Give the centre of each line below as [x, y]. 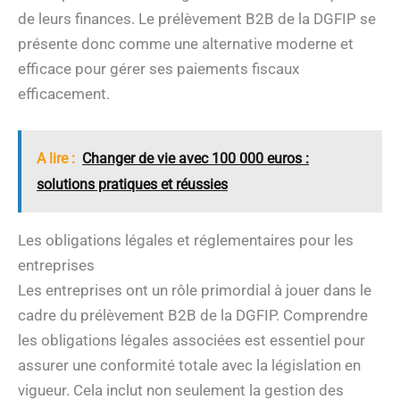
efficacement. [64, 93]
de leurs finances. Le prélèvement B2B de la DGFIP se [197, 18]
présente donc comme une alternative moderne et [186, 43]
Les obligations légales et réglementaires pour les [186, 240]
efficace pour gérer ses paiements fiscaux [158, 68]
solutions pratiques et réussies [132, 184]
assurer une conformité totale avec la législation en [189, 365]
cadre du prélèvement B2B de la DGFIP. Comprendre [193, 315]
